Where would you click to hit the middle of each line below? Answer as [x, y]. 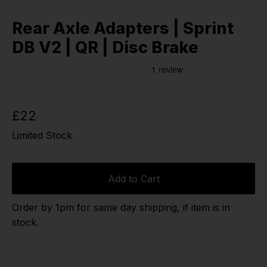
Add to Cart [133, 178]
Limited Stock [42, 136]
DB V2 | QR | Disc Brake [105, 47]
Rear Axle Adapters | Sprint [123, 28]
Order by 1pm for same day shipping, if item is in [121, 208]
